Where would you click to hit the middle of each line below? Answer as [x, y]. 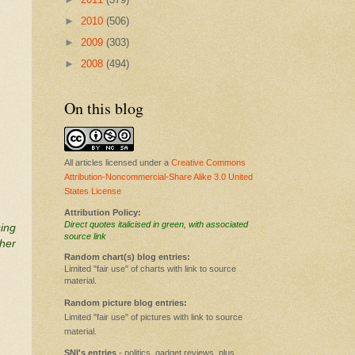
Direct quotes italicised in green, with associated [156, 224]
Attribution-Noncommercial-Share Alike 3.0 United [158, 176]
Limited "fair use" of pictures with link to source [153, 317]
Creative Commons [208, 162]
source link [85, 236]
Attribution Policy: [103, 212]
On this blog [104, 108]
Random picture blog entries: [126, 302]
